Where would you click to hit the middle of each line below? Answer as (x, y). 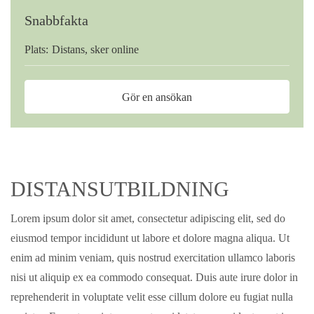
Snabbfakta (56, 20)
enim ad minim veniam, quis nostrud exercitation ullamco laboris (153, 257)
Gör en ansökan (157, 97)
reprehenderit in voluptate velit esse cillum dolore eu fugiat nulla (152, 296)
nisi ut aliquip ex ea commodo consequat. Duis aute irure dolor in (154, 277)
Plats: (36, 49)
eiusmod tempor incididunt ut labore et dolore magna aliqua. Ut (150, 238)
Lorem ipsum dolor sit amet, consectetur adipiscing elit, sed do (148, 218)
